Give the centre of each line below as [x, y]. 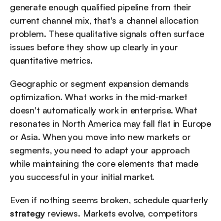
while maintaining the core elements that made [104, 164]
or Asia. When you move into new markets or [100, 137]
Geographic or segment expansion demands [99, 84]
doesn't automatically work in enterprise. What [104, 110]
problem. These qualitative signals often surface [107, 34]
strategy [28, 213]
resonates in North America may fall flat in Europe [111, 124]
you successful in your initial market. [82, 177]
